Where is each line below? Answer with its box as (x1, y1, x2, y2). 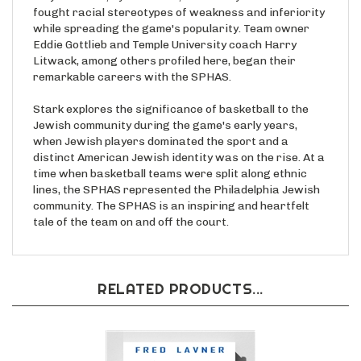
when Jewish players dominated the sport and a (33, 135, 288, 150)
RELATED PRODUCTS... (98, 280, 263, 300)
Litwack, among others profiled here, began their (33, 55, 296, 69)
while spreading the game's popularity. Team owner (33, 23, 309, 37)
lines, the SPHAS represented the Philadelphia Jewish (33, 184, 320, 198)
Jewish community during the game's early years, (33, 119, 297, 134)
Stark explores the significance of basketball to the (33, 103, 309, 118)
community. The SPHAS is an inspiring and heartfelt (33, 200, 309, 214)
